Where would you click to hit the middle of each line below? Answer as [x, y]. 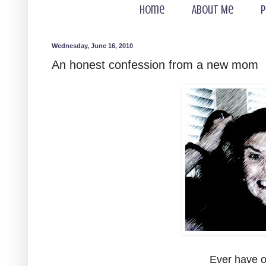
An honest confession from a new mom [155, 65]
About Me [213, 10]
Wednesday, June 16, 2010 [92, 46]
